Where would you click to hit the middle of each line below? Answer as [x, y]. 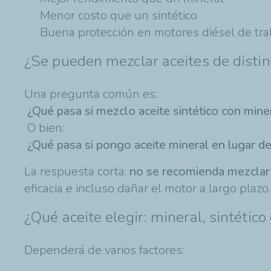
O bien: [44, 128]
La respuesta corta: [77, 171]
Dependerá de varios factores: [104, 250]
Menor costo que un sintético [119, 15]
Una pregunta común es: [91, 94]
